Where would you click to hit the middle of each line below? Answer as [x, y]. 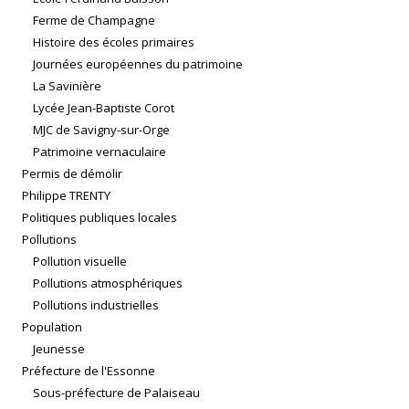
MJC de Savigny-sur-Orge [101, 130]
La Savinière [67, 86]
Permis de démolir [72, 174]
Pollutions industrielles [96, 305]
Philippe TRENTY [66, 196]
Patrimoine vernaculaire [100, 152]
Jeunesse [59, 349]
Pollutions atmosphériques [108, 283]
